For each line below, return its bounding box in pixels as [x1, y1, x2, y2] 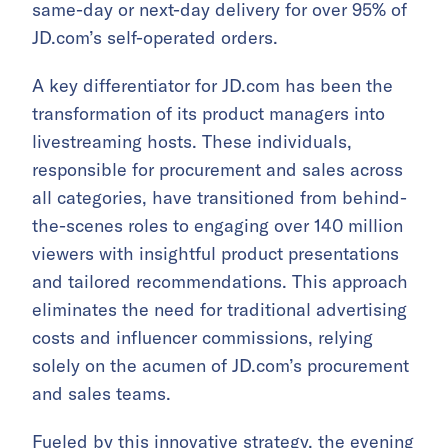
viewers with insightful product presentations [32, 241, 399, 265]
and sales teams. [32, 381, 171, 405]
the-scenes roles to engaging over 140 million [32, 213, 403, 237]
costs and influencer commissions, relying [32, 325, 373, 349]
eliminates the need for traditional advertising [32, 297, 407, 321]
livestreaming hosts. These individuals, [32, 129, 352, 153]
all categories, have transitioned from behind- [32, 185, 407, 209]
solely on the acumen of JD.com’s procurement [32, 353, 409, 377]
